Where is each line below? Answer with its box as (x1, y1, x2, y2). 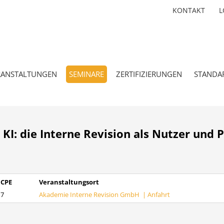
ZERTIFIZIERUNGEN (116, 69, 182, 79)
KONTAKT (172, 5, 205, 15)
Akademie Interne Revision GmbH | (38, 190, 147, 199)
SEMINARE (69, 69, 104, 79)
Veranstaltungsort (38, 177, 99, 186)
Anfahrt (147, 190, 170, 199)
